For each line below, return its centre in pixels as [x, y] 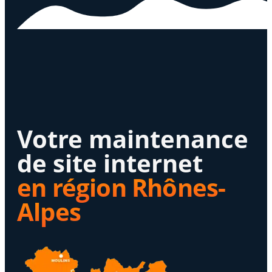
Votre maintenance [133, 139]
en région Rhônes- [121, 188]
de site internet [110, 163]
